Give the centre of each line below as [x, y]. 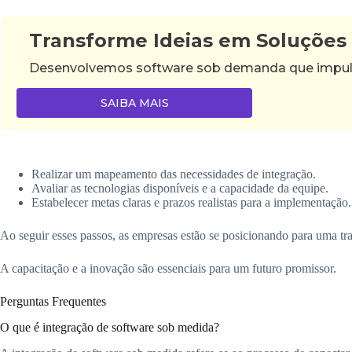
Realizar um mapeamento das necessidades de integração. [174, 174]
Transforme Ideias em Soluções [188, 40]
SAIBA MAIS [134, 103]
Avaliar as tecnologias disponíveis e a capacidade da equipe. [180, 188]
